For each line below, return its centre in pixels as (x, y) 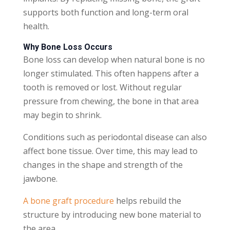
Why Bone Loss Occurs (68, 47)
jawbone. (40, 178)
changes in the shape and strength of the (103, 165)
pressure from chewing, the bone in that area (111, 101)
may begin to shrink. (62, 115)
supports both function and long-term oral (106, 12)
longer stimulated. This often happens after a (111, 73)
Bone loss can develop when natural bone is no (114, 59)
